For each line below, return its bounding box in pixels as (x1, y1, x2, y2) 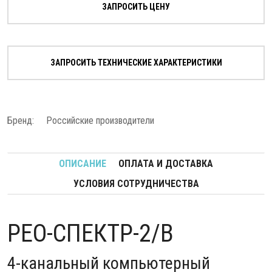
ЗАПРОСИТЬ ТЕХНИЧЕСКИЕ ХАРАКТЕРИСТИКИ (50, 58, 222, 67)
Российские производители (46, 115, 154, 126)
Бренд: (7, 115, 34, 126)
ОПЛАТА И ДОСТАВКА (118, 158, 213, 169)
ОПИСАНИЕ (59, 158, 106, 169)
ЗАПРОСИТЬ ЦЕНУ (102, 2, 170, 12)
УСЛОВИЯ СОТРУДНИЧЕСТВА (73, 178, 199, 189)
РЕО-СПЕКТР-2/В (7, 219, 174, 248)
